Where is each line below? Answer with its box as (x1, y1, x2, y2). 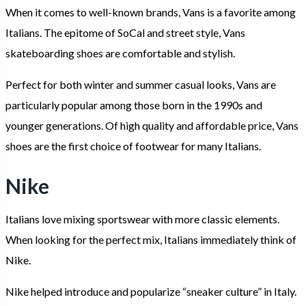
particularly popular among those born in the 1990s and (5, 98, 262, 112)
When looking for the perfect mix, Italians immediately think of (5, 232, 296, 246)
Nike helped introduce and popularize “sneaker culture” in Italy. (5, 284, 296, 298)
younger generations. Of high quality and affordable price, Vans (5, 119, 298, 133)
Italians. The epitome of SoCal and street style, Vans (5, 26, 245, 40)
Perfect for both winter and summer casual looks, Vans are (5, 78, 276, 92)
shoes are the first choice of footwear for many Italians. (5, 139, 263, 153)
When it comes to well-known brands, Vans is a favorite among (5, 5, 296, 19)
